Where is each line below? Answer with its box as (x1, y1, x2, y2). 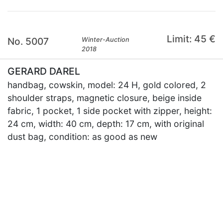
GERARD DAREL (7, 65, 80, 77)
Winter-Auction (82, 36, 130, 43)
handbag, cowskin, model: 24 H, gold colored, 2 (7, 80, 206, 90)
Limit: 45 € (166, 33, 216, 45)
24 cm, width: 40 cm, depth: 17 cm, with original (7, 118, 204, 129)
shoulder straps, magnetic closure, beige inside (7, 93, 202, 103)
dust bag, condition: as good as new (7, 131, 157, 142)
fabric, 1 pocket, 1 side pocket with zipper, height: (7, 106, 212, 116)
